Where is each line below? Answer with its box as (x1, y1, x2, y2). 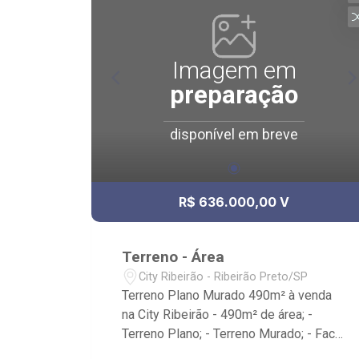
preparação (170, 79, 298, 110)
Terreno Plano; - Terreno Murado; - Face (122, 326, 343, 341)
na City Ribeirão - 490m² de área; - (122, 307, 313, 322)
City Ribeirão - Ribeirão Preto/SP (139, 269, 309, 284)
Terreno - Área (122, 248, 225, 266)
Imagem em (171, 55, 296, 84)
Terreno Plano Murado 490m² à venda (122, 288, 333, 303)
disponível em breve (170, 125, 298, 143)
